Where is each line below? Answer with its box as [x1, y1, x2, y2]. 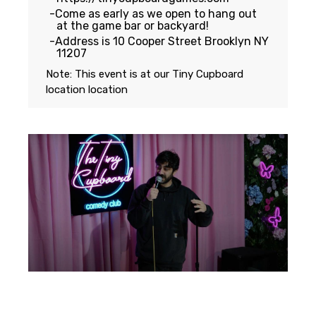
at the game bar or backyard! [56, 19, 209, 33]
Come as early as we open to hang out [55, 7, 257, 21]
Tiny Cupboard [172, 68, 243, 81]
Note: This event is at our [46, 68, 172, 81]
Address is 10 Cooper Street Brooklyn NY [55, 35, 269, 49]
